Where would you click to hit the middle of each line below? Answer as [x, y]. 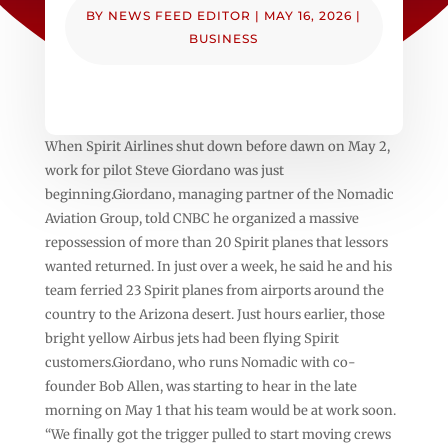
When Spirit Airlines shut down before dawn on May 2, [217, 146]
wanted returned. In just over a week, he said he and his [218, 266]
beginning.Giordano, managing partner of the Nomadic [219, 194]
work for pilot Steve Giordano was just [164, 170]
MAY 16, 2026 [308, 15]
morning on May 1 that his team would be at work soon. [220, 410]
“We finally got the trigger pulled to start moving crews [217, 434]
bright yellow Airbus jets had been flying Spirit [191, 338]
